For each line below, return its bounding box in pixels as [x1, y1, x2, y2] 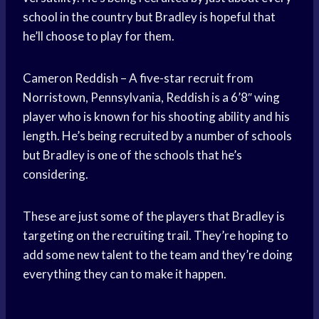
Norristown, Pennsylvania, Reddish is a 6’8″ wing [23, 90, 280, 105]
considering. [23, 167, 88, 182]
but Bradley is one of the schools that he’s [23, 147, 242, 163]
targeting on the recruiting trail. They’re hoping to [23, 228, 288, 244]
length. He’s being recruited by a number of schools [23, 128, 292, 144]
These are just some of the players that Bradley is [23, 209, 285, 224]
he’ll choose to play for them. [23, 28, 174, 44]
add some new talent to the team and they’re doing [23, 247, 293, 263]
